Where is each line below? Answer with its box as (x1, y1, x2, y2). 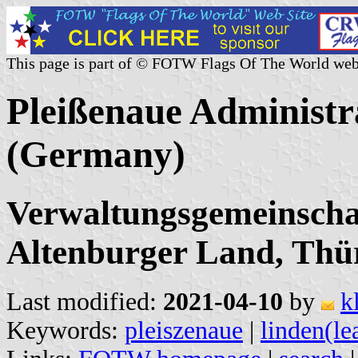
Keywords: (6, 316, 125, 344)
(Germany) (6, 133, 185, 176)
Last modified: (6, 287, 163, 316)
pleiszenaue (125, 316, 243, 344)
